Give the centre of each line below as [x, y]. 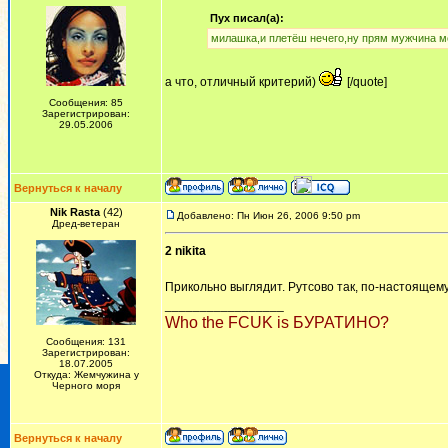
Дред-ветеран [86, 223]
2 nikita [185, 251]
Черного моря [86, 385]
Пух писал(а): [246, 18]
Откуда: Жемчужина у [86, 374]
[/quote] [365, 82]
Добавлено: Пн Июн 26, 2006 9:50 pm [268, 215]
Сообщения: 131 [86, 341]
